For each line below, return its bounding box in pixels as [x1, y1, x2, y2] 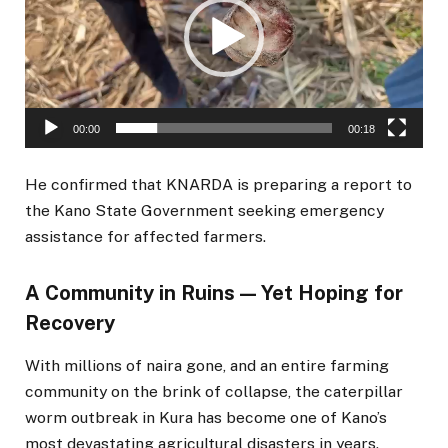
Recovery [25, 310, 115, 335]
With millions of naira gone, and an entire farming [25, 355, 389, 375]
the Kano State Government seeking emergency [25, 201, 384, 221]
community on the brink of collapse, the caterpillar [25, 381, 403, 401]
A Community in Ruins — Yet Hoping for [25, 280, 403, 305]
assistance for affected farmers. [25, 227, 266, 247]
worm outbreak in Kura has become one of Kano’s [25, 407, 387, 427]
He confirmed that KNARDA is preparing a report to [25, 175, 412, 195]
